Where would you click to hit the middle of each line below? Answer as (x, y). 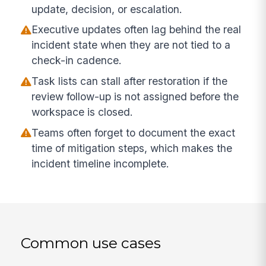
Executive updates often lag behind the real (137, 30)
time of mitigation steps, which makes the (132, 148)
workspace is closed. (83, 112)
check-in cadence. (77, 61)
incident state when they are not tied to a (131, 45)
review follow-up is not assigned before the (135, 97)
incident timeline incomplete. (101, 163)
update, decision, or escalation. (107, 9)
